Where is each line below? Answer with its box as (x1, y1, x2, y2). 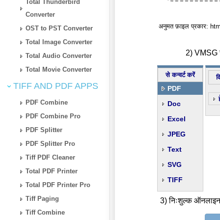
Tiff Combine (26, 208, 65, 216)
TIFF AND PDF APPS (11, 81, 98, 91)
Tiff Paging (26, 194, 59, 202)
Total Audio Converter (26, 52, 92, 59)
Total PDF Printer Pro (26, 181, 91, 189)
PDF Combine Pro (26, 112, 81, 120)
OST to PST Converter (26, 24, 93, 32)
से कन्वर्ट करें (165, 71, 195, 79)
